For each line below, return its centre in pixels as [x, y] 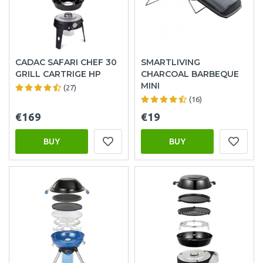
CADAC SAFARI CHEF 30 [66, 62]
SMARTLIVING [171, 62]
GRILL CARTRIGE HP [58, 74]
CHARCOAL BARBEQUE [190, 74]
